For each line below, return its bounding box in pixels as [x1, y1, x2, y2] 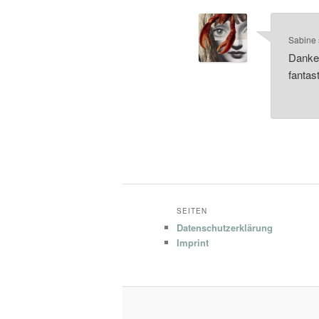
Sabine [288, 33, 317, 46]
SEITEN [177, 206, 207, 216]
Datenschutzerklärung [177, 221, 273, 235]
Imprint [177, 236, 209, 250]
